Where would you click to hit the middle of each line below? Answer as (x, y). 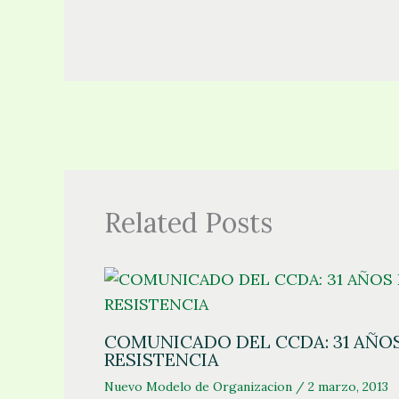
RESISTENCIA (162, 359)
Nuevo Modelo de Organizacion (198, 386)
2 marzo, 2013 (348, 386)
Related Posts (188, 222)
